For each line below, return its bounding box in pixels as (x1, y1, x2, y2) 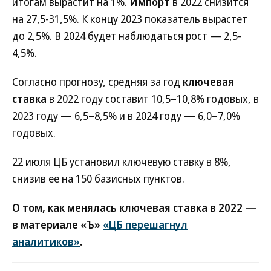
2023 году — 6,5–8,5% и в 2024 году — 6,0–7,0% (12, 108, 240, 123)
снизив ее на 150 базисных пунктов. (12, 171, 184, 186)
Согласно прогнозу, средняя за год (12, 74, 183, 89)
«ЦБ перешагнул (103, 217, 188, 232)
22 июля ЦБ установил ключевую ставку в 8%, (12, 154, 231, 169)
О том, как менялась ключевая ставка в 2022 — (12, 200, 256, 215)
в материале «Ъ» (12, 217, 103, 232)
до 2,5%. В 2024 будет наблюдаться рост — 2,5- (12, 28, 241, 43)
